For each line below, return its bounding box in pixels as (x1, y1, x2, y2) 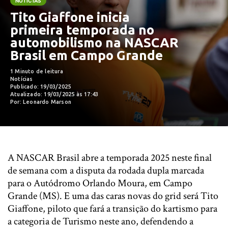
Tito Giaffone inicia (10, 10, 130, 24)
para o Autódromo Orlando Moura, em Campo (8, 177, 192, 190)
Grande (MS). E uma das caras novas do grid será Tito (8, 189, 218, 203)
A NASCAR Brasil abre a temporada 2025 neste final (8, 151, 212, 164)
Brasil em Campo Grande (10, 48, 163, 63)
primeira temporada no (10, 22, 154, 37)
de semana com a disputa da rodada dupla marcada (8, 164, 204, 177)
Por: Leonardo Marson (10, 99, 71, 105)
